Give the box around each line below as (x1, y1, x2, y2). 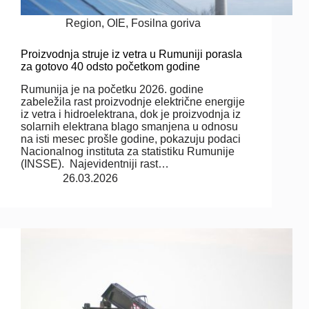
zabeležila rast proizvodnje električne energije (21, 95, 245, 108)
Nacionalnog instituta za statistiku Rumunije (21, 145, 235, 157)
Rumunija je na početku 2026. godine (21, 83, 203, 95)
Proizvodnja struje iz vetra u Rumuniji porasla (21, 48, 242, 60)
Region (66, 17, 102, 29)
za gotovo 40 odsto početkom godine (21, 60, 200, 72)
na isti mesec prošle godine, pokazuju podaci (21, 132, 241, 145)
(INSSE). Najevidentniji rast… (21, 157, 169, 170)
